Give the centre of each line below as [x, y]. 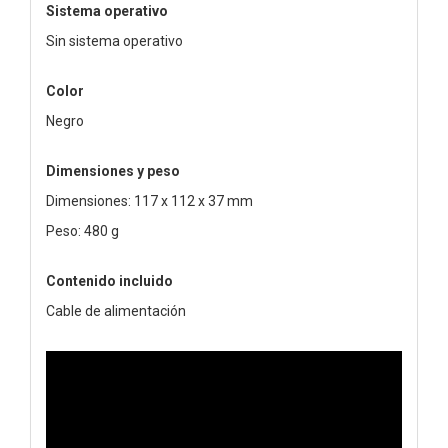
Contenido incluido [109, 280]
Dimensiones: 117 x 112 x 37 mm [149, 200]
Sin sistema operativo [114, 40]
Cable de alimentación [116, 310]
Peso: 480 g [82, 230]
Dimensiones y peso [113, 170]
